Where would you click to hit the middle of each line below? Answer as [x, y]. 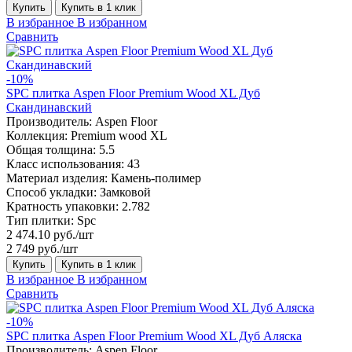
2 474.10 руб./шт [50, 234]
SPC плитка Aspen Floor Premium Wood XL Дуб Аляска [154, 335]
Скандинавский [49, 107]
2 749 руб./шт [42, 248]
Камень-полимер [156, 178]
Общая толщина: [51, 149]
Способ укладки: [51, 192]
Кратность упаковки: [62, 206]
